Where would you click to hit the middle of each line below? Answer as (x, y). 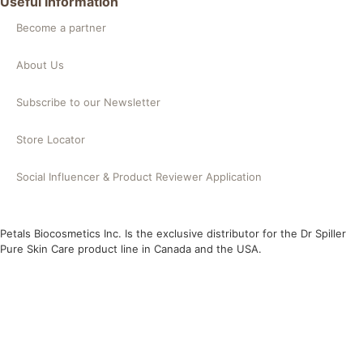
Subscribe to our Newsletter (88, 102)
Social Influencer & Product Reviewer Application (139, 176)
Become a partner (61, 27)
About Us (40, 64)
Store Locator (51, 139)
